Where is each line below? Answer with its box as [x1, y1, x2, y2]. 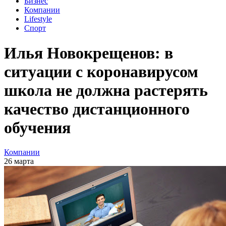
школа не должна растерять [4, 81, 208, 99]
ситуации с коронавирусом [4, 62, 198, 81]
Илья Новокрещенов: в [4, 43, 173, 62]
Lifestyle [24, 15, 52, 24]
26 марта [4, 156, 34, 165]
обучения [4, 118, 71, 137]
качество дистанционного [4, 99, 190, 118]
